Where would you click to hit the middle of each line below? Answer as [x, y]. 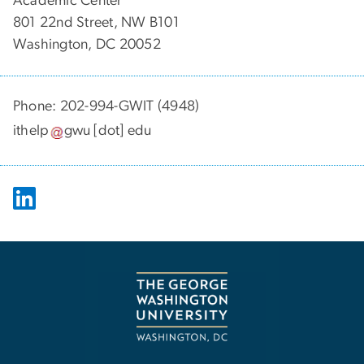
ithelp [31, 131]
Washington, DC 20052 [87, 44]
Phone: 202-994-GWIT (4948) [106, 106]
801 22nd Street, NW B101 [96, 22]
